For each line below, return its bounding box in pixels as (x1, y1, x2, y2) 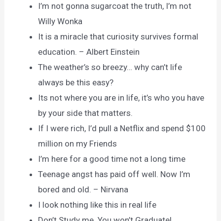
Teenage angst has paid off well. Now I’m (38, 169, 191, 180)
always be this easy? (38, 77, 114, 88)
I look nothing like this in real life (38, 200, 157, 210)
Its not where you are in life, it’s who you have (38, 93, 205, 103)
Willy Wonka (38, 16, 83, 27)
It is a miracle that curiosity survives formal (38, 32, 199, 42)
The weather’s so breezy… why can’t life (38, 62, 183, 73)
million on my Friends (38, 139, 117, 149)
